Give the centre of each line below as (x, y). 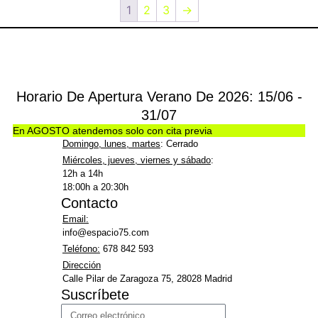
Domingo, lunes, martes (111, 143)
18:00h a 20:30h (95, 187)
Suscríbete (95, 294)
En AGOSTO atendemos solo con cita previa (112, 130)
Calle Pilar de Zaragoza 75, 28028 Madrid (147, 278)
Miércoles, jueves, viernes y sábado (136, 160)
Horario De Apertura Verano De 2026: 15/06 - (159, 96)
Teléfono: (81, 248)
